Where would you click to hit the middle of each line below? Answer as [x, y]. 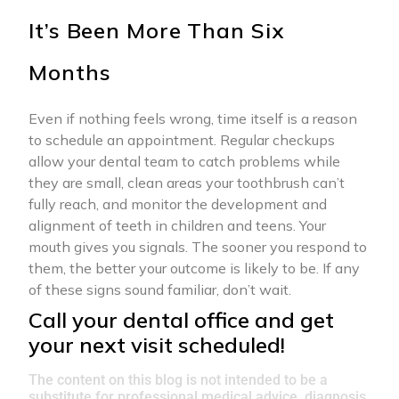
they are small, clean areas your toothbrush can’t [187, 183]
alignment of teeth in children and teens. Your [177, 226]
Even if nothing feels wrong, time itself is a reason [193, 119]
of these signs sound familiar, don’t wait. [160, 290]
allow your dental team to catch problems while [184, 162]
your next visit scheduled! [157, 345]
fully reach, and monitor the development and [178, 204]
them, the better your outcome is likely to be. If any [194, 269]
